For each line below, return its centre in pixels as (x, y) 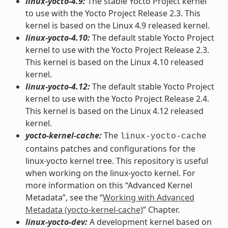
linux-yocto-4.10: (58, 37)
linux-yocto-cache (163, 136)
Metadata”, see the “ (64, 197)
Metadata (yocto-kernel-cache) (84, 209)
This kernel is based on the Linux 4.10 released (114, 62)
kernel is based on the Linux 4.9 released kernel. (117, 25)
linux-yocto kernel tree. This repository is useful (117, 161)
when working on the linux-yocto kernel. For (110, 173)
